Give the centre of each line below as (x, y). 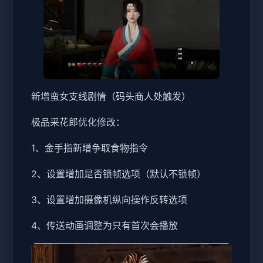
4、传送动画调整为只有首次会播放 (104, 225)
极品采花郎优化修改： (78, 122)
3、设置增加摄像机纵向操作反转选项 (109, 200)
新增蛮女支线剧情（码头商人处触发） (111, 96)
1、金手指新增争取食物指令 (90, 148)
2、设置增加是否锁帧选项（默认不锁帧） (119, 174)
